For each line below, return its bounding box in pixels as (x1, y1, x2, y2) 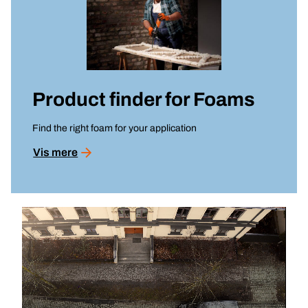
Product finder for (32, 89, 193, 110)
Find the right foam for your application (32, 123, 197, 133)
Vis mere (33, 146, 78, 158)
